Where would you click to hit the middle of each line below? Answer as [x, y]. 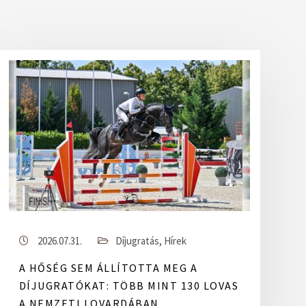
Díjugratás [137, 241]
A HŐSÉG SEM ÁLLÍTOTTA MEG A [108, 268]
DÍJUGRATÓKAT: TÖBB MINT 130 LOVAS [129, 286]
